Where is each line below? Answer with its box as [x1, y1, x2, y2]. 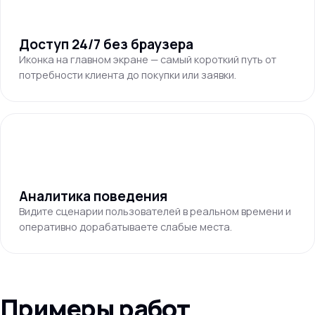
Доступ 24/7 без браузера [19, 35, 193, 53]
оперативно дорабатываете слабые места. [19, 220, 232, 233]
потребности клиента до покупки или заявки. [19, 68, 236, 82]
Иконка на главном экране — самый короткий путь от [19, 53, 276, 66]
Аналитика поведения [19, 187, 167, 205]
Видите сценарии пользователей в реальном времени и [19, 205, 291, 218]
